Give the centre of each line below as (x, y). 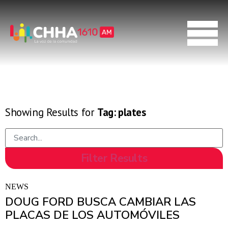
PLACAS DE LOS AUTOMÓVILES (92, 215)
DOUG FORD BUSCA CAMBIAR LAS (101, 202)
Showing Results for (51, 112)
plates (132, 112)
